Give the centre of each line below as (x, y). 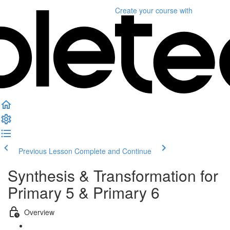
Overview (39, 212)
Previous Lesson (45, 151)
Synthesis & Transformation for (113, 175)
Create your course (146, 10)
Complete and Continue (113, 151)
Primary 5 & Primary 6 (84, 192)
